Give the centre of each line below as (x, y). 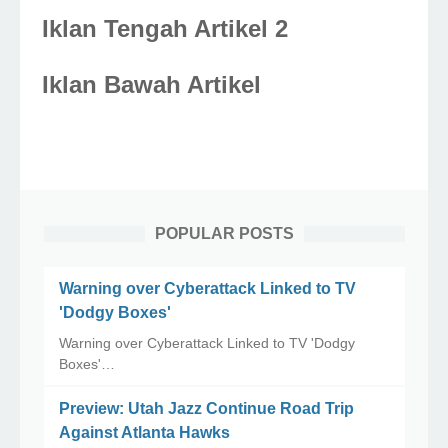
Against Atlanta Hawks (144, 432)
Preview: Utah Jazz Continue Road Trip (206, 408)
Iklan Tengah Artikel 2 (165, 28)
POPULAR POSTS (224, 233)
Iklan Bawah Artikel (151, 84)
